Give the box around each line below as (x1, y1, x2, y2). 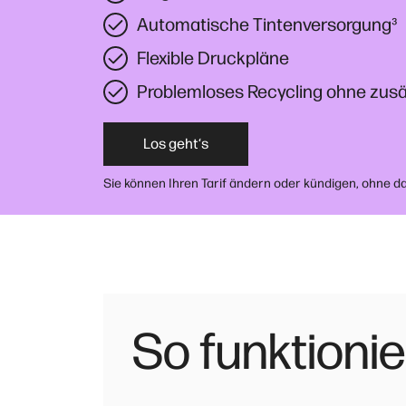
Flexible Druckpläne (137, 46, 289, 69)
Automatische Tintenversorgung (137, 13, 391, 35)
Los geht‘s (143, 135, 208, 152)
